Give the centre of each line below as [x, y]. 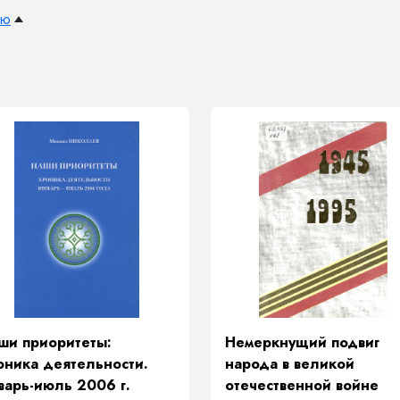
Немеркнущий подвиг [302, 342]
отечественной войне [302, 385]
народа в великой [290, 364]
